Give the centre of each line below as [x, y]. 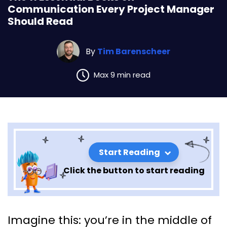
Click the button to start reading [134, 170]
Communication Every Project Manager [111, 9]
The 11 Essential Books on [91, 212]
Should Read [40, 22]
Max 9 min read [122, 75]
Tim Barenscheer [134, 51]
